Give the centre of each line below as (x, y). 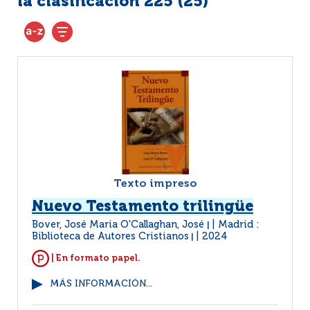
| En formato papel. (95, 258)
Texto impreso (155, 184)
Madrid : (239, 225)
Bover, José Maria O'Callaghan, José (119, 225)
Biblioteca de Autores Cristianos (110, 237)
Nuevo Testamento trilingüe (143, 207)
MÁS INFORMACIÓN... (101, 284)
